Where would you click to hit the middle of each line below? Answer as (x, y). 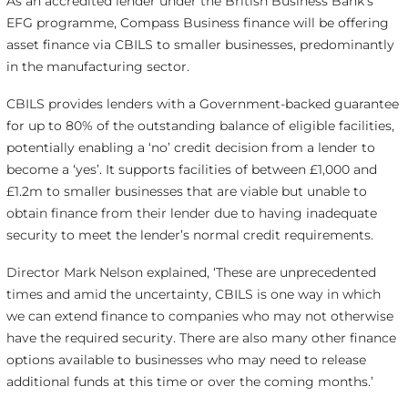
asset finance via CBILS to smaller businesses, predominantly (200, 45)
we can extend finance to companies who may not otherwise (199, 316)
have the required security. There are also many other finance (201, 337)
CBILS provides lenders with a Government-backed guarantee (202, 104)
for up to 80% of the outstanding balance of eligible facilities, (200, 126)
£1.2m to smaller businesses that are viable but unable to (186, 192)
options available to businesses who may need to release (186, 359)
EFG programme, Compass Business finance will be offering (197, 23)
